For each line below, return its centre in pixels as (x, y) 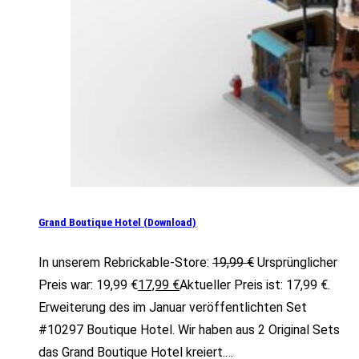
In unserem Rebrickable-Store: (124, 263)
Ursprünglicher (297, 263)
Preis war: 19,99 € (88, 285)
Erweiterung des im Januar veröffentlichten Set (173, 308)
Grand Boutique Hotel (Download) (117, 223)
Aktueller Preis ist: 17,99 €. (255, 285)
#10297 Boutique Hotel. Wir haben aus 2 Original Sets (189, 330)
